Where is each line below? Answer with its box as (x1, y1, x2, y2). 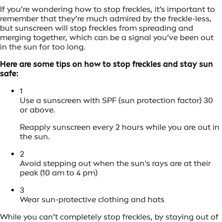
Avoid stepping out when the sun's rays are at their (20, 158, 211, 168)
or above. (20, 105, 55, 114)
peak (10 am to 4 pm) (20, 167, 98, 177)
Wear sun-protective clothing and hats (20, 194, 165, 204)
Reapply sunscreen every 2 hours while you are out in (20, 122, 220, 132)
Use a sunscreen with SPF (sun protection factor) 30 (20, 95, 213, 105)
